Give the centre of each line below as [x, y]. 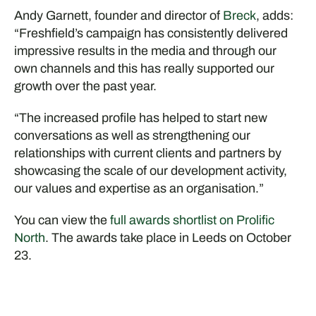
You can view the [62, 220]
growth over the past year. [85, 86]
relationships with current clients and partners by [147, 153]
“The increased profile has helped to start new [140, 118]
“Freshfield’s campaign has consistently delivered [151, 34]
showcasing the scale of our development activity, [150, 171]
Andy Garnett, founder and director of [118, 16]
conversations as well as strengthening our [132, 136]
